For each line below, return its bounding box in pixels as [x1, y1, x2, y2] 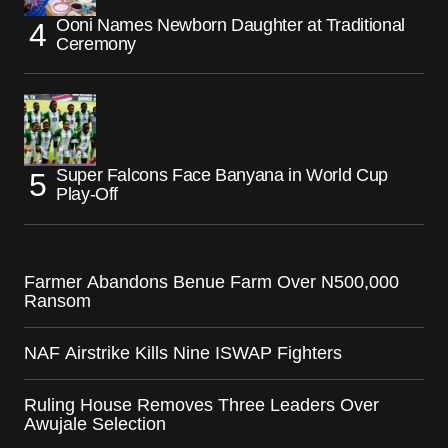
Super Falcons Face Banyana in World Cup [56, 165, 388, 186]
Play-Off [56, 184, 119, 205]
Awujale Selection [24, 414, 166, 435]
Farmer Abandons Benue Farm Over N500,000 [24, 272, 399, 293]
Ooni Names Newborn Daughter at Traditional [56, 15, 405, 36]
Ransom [24, 291, 91, 312]
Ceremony [56, 34, 137, 55]
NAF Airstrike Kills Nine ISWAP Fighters [24, 343, 342, 364]
